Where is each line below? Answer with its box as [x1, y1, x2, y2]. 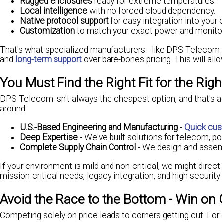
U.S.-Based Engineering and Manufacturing [20, 122, 178, 133]
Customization [20, 26, 75, 36]
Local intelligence [20, 6, 87, 16]
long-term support [15, 54, 82, 64]
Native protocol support [20, 16, 109, 26]
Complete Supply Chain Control [20, 142, 136, 153]
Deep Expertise [20, 132, 78, 143]
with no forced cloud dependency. [87, 6, 215, 16]
